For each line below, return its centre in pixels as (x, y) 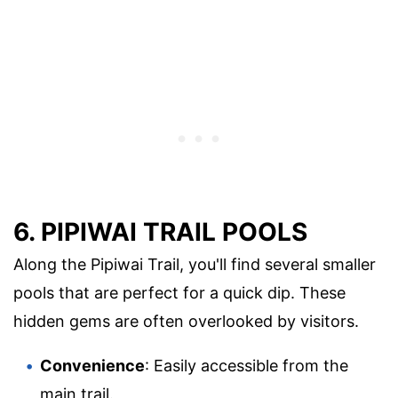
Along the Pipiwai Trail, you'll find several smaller (195, 264)
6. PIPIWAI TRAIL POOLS (160, 231)
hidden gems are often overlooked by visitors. (186, 321)
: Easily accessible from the (247, 365)
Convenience (92, 365)
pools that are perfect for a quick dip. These (179, 292)
